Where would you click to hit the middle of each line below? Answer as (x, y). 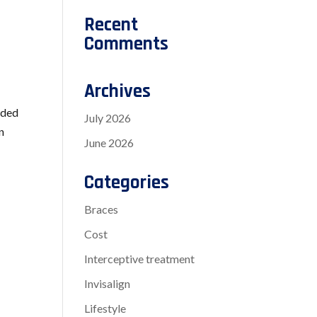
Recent (111, 25)
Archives (118, 92)
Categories (127, 183)
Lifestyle (105, 309)
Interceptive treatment (140, 259)
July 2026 (108, 118)
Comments (127, 44)
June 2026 (109, 143)
